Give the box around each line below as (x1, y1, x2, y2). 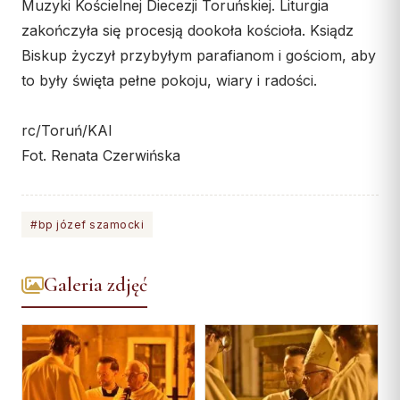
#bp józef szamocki (30, 218, 144, 232)
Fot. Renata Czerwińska (21, 146, 180, 165)
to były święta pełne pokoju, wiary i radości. (21, 71, 317, 90)
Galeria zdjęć (44, 273, 147, 297)
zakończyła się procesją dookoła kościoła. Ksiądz (21, 21, 354, 40)
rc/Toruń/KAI (21, 121, 112, 140)
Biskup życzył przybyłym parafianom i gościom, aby (21, 46, 376, 65)
